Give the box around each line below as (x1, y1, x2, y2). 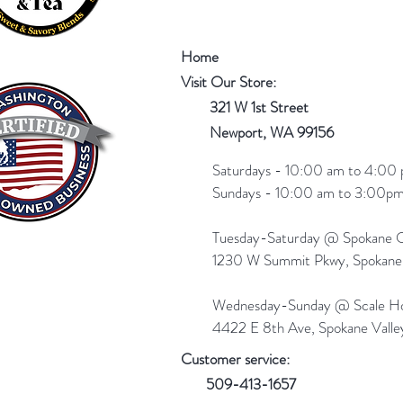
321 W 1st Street (199, 95, 309, 118)
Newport (181, 121, 263, 143)
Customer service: (181, 347, 290, 370)
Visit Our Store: (181, 70, 276, 93)
